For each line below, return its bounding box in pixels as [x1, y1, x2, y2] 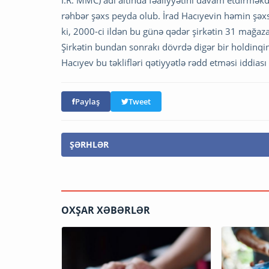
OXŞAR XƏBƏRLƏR [61, 204, 150, 217]
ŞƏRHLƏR [70, 139, 109, 151]
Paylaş [75, 96, 100, 107]
